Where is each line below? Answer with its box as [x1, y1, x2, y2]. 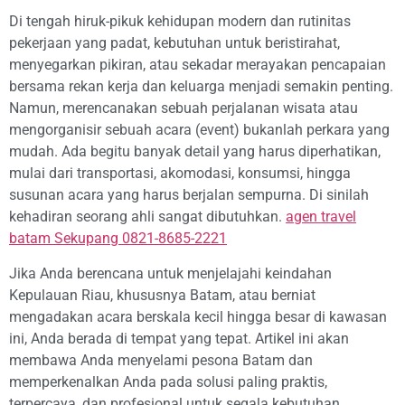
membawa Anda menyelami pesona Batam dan [9, 351, 313, 369]
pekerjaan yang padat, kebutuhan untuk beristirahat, [9, 34, 340, 52]
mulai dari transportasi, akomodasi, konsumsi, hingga [9, 165, 351, 183]
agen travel [286, 208, 356, 226]
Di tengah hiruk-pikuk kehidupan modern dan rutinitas [9, 13, 351, 31]
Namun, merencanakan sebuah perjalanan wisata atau [9, 99, 358, 118]
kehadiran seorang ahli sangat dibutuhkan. [9, 208, 286, 226]
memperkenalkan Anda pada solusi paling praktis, [9, 372, 327, 391]
